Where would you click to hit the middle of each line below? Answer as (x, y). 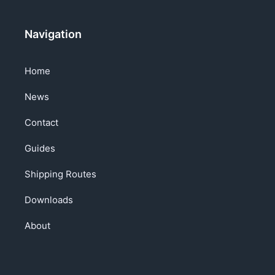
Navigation (53, 34)
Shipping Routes (60, 174)
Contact (41, 122)
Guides (40, 148)
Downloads (49, 200)
